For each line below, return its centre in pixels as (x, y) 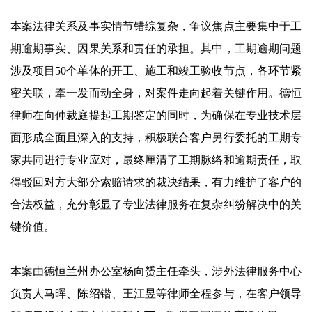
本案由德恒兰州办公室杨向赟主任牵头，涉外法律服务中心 (156, 271)
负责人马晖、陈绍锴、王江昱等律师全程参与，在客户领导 (156, 294)
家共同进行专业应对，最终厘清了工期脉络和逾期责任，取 (156, 160)
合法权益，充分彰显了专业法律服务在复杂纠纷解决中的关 (156, 204)
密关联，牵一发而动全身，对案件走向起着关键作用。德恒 (156, 93)
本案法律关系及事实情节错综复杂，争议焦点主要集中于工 (156, 26)
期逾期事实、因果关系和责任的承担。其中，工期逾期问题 (156, 48)
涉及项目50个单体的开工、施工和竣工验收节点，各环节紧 (156, 71)
